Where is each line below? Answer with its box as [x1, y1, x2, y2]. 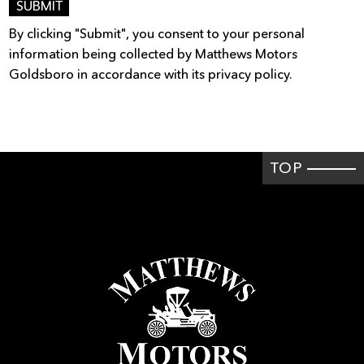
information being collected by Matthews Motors [9, 45, 298, 62]
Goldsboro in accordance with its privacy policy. [9, 65, 293, 82]
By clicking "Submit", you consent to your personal [9, 24, 305, 41]
